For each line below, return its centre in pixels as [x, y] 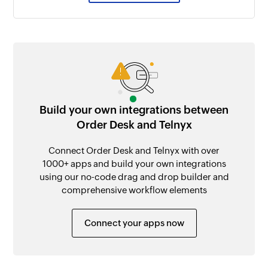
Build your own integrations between [134, 109]
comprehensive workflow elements [134, 190]
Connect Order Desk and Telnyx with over [134, 150]
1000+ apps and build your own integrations [134, 163]
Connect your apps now [134, 223]
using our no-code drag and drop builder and [134, 176]
